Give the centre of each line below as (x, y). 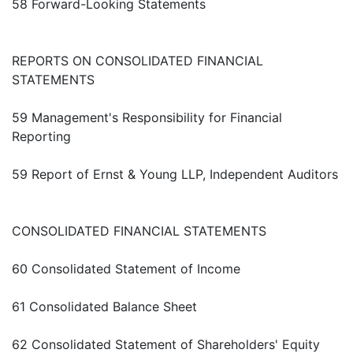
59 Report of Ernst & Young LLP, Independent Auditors (175, 175)
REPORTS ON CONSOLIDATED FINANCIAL (137, 61)
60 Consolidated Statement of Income (126, 269)
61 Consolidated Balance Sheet (104, 307)
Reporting (41, 137)
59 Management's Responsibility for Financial (147, 118)
